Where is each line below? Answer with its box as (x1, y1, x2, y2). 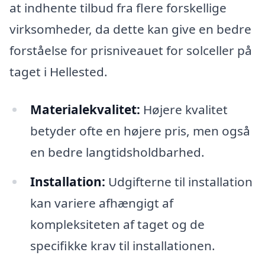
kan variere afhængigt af (30, 194, 173, 211)
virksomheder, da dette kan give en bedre (9, 21, 251, 38)
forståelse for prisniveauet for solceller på (9, 42, 252, 59)
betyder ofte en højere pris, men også (30, 122, 250, 139)
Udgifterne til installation (105, 173, 253, 190)
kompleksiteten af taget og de (30, 215, 205, 232)
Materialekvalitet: (30, 101, 140, 118)
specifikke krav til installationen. (30, 237, 215, 254)
